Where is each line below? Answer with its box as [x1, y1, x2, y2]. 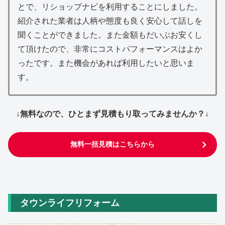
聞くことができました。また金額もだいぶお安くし [18, 31, 202, 40]
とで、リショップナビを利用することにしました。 [18, 3, 202, 12]
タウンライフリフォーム [20, 198, 120, 208]
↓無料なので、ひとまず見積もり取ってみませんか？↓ [16, 109, 209, 118]
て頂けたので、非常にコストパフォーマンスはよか [18, 45, 202, 54]
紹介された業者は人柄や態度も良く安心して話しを [18, 17, 202, 26]
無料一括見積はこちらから [70, 140, 155, 149]
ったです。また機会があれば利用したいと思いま [18, 59, 194, 68]
